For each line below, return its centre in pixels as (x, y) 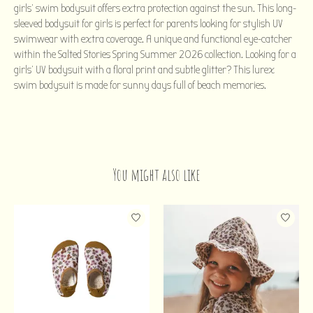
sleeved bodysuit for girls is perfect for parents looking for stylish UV (148, 23)
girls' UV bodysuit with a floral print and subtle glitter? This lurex (144, 70)
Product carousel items (60, 211)
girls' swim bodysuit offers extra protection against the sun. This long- (155, 8)
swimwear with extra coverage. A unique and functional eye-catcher (153, 39)
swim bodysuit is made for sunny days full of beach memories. (140, 85)
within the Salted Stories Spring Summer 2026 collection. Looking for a (155, 54)
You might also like (156, 175)
